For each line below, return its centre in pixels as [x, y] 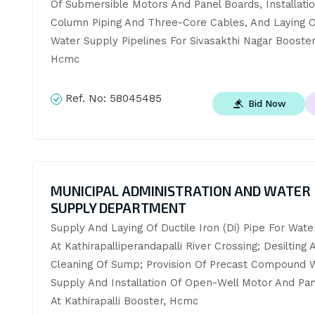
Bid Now [267, 103]
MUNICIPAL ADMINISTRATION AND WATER [180, 191]
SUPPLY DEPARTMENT [118, 208]
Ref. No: [85, 98]
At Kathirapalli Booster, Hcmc [124, 301]
